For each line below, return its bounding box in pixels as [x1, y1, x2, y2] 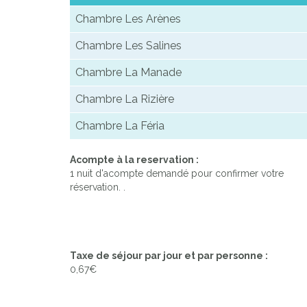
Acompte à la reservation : [70, 154, 199, 166]
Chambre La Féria [75, 119, 164, 133]
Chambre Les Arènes [75, 12, 181, 26]
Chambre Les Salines [75, 39, 182, 53]
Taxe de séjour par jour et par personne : [70, 250, 268, 262]
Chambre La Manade [75, 66, 182, 79]
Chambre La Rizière [75, 93, 174, 106]
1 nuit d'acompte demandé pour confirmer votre [70, 168, 284, 180]
